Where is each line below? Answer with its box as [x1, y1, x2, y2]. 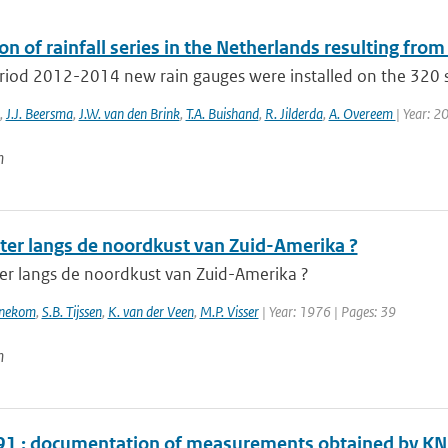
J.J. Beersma [5, 104, 73, 123]
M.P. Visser [199, 302, 259, 321]
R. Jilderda [264, 104, 323, 123]
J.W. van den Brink [78, 104, 180, 123]
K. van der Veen [107, 302, 194, 321]
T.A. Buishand [185, 104, 259, 123]
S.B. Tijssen [41, 302, 102, 321]
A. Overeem [328, 104, 396, 123]
